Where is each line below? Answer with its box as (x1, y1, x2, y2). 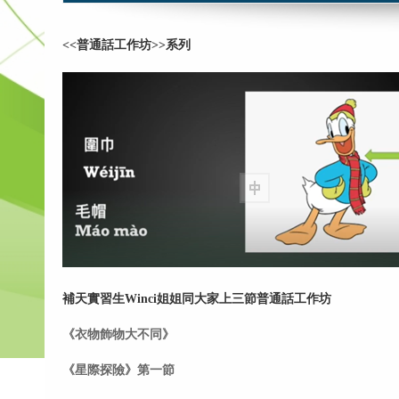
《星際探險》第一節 (62, 362, 175, 377)
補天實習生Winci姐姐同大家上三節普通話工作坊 (62, 291, 331, 305)
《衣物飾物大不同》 (62, 327, 175, 341)
